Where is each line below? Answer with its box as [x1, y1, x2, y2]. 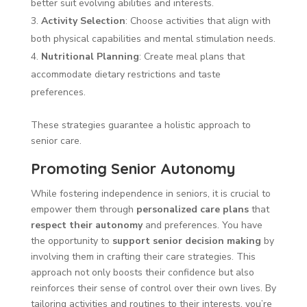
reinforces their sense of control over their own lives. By [30, 281, 276, 295]
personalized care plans [136, 202, 249, 216]
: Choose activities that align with [125, 14, 271, 27]
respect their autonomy [30, 218, 143, 232]
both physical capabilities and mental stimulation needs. [30, 32, 275, 45]
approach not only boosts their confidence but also [30, 265, 254, 279]
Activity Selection [40, 14, 125, 27]
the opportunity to [30, 234, 112, 247]
